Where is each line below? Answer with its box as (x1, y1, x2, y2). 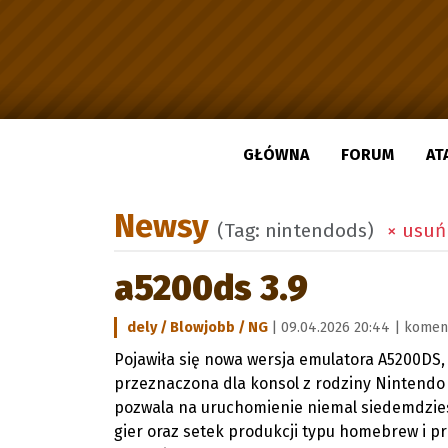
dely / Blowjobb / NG (127, 319, 271, 336)
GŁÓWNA (243, 145, 309, 164)
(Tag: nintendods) (217, 219, 379, 242)
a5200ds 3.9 (114, 267, 308, 309)
